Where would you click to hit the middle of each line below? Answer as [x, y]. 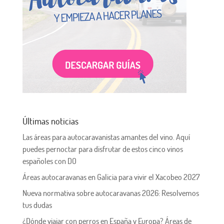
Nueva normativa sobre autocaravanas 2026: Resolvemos [110, 193]
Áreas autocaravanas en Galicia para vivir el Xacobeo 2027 [111, 177]
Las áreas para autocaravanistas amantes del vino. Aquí [106, 137]
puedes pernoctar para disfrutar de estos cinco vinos [102, 149]
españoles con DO [49, 161]
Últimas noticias [50, 121]
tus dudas [37, 205]
